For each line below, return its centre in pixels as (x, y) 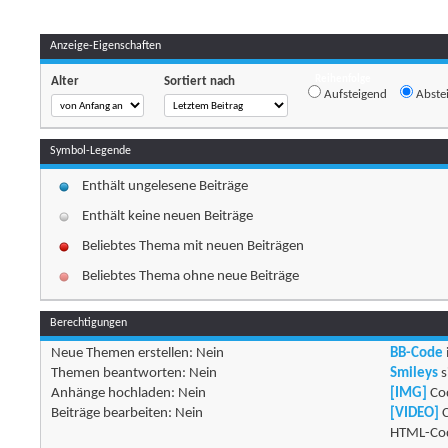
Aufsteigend (354, 95)
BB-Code (416, 354)
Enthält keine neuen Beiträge (168, 217)
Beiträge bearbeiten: (113, 414)
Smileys (413, 374)
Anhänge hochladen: (115, 394)
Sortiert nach (200, 82)
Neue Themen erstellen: (124, 354)
